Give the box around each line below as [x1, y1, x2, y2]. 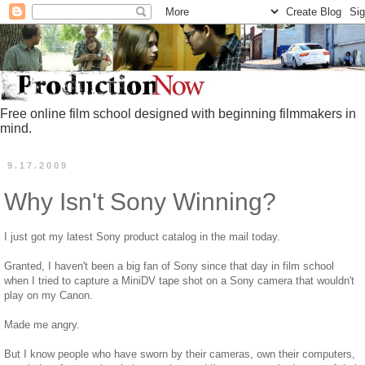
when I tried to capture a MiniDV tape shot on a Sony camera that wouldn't [4, 274, 354, 287]
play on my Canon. [4, 288, 93, 301]
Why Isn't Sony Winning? [4, 188, 276, 216]
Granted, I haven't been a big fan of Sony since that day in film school [4, 259, 334, 272]
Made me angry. [4, 318, 80, 331]
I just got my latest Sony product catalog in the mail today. [4, 230, 280, 243]
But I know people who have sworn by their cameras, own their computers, [4, 347, 355, 360]
